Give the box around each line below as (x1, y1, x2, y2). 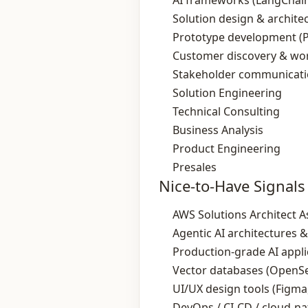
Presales (173, 159, 217, 175)
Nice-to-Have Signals (159, 175, 305, 196)
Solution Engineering (173, 85, 282, 100)
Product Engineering (173, 141, 280, 156)
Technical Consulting (173, 104, 280, 119)
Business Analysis (173, 122, 263, 137)
